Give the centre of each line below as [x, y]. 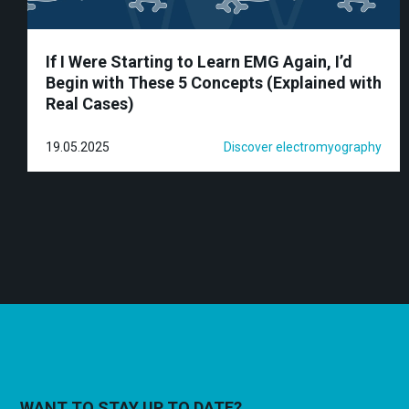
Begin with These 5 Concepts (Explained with [214, 82]
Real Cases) [90, 103]
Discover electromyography [303, 147]
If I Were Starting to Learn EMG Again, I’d [199, 61]
